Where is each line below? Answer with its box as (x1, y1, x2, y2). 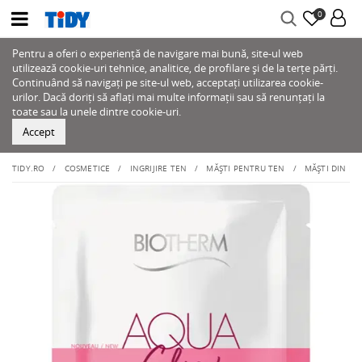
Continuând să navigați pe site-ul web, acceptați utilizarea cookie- (12, 75, 323, 90)
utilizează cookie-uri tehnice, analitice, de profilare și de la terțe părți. (12, 61, 338, 75)
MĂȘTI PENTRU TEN (206, 162, 285, 174)
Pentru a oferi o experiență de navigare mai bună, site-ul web (12, 46, 303, 61)
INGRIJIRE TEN (129, 162, 187, 174)
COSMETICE (64, 162, 111, 174)
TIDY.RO (12, 162, 45, 174)
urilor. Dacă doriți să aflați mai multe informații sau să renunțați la (12, 90, 325, 104)
